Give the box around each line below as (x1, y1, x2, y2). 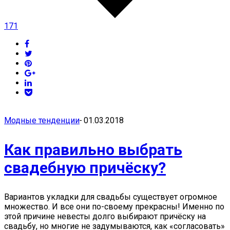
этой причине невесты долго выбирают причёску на (4, 212, 206, 221)
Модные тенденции (4, 116, 80, 125)
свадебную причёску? (4, 159, 166, 177)
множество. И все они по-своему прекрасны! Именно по (4, 202, 224, 212)
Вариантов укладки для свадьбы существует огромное (4, 192, 217, 202)
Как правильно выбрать (4, 141, 182, 159)
